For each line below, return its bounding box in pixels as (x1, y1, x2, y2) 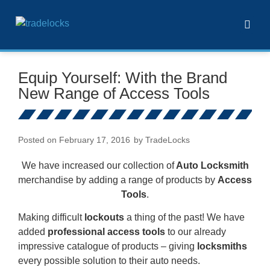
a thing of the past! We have (124, 212, 245, 223)
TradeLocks (143, 134, 190, 145)
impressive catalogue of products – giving (18, 241, 197, 252)
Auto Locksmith (174, 160, 249, 171)
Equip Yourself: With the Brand (18, 69, 227, 87)
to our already (165, 227, 226, 237)
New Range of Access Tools (18, 84, 210, 102)
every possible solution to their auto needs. (18, 256, 200, 266)
